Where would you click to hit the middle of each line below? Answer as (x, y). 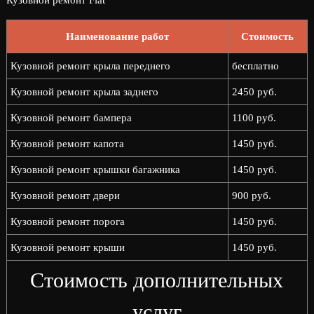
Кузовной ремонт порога (67, 221)
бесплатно (255, 66)
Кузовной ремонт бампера (71, 118)
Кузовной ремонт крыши (67, 247)
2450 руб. (254, 92)
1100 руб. (254, 118)
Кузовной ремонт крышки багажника (95, 170)
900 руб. (251, 196)
